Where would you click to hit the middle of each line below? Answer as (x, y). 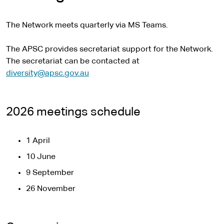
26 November (51, 189)
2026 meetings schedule (73, 112)
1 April (38, 141)
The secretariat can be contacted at (73, 61)
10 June (41, 157)
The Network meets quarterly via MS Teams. (87, 25)
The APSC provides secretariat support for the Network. (109, 49)
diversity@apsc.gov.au (47, 73)
